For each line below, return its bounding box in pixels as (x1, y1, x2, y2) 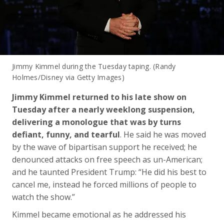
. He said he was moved (120, 128, 206, 140)
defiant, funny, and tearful (12, 128, 120, 140)
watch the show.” (12, 191, 75, 202)
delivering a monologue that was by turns (12, 116, 181, 127)
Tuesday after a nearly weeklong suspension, (12, 103, 195, 115)
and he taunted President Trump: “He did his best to (12, 166, 206, 177)
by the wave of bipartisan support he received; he (12, 141, 197, 152)
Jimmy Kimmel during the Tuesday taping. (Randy (12, 61, 176, 71)
